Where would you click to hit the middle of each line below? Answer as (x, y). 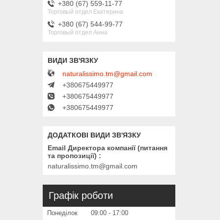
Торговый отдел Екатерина (85, 12)
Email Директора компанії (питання (108, 148)
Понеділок (62, 213)
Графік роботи (81, 196)
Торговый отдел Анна (78, 32)
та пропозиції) (72, 156)
